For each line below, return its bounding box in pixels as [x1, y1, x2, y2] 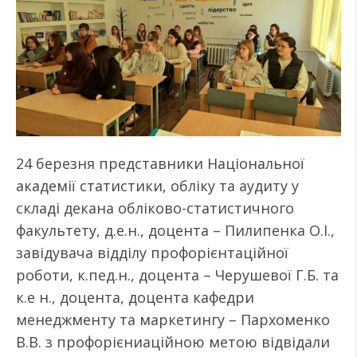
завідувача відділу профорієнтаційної [16, 243, 288, 262]
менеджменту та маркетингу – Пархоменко [16, 310, 330, 329]
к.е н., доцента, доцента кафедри [16, 288, 254, 307]
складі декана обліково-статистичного [16, 198, 294, 218]
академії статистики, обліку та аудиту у [16, 176, 299, 195]
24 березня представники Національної [16, 154, 304, 173]
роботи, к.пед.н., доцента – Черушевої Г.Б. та [16, 265, 339, 284]
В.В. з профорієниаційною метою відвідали [16, 332, 330, 351]
